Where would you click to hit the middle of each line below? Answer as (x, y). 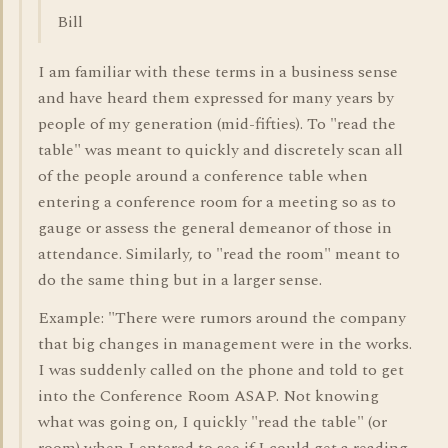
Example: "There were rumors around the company (222, 318)
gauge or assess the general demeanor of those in (215, 228)
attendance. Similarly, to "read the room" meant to (219, 254)
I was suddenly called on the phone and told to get (221, 370)
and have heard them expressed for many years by (216, 98)
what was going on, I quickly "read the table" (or (212, 422)
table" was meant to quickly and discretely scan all (220, 150)
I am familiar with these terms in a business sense (218, 72)
